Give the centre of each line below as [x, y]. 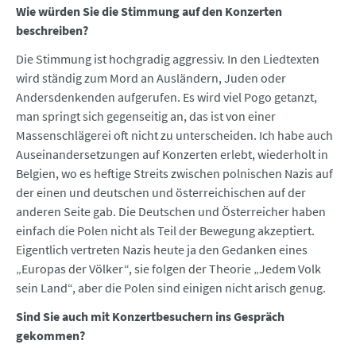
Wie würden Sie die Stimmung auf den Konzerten [149, 12]
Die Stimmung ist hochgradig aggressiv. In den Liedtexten [168, 59]
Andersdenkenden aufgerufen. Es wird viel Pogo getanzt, [166, 97]
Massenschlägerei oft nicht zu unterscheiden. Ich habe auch [174, 135]
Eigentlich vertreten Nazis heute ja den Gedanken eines [162, 250]
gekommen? [50, 336]
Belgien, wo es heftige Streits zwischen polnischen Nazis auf [174, 174]
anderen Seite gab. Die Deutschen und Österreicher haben [171, 212]
